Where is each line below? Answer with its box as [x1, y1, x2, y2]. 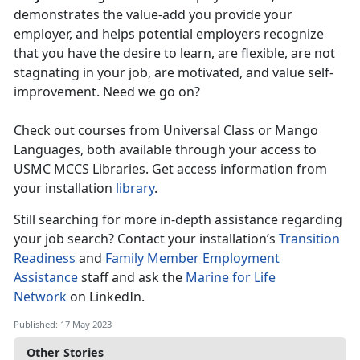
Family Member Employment [105, 249, 280, 268]
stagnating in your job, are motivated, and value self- [14, 63, 333, 82]
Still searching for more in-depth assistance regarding [14, 211, 342, 229]
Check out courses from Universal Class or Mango [14, 121, 318, 140]
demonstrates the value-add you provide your [14, 6, 292, 24]
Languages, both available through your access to [14, 141, 317, 159]
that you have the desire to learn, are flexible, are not [14, 44, 335, 63]
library [116, 179, 154, 198]
